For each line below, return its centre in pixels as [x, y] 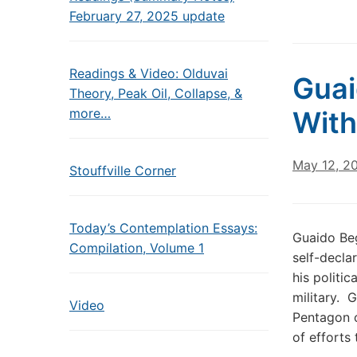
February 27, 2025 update [147, 16]
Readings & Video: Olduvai [149, 73]
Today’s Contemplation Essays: [163, 228]
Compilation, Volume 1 [137, 248]
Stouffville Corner [123, 171]
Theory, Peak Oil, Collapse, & [156, 93]
